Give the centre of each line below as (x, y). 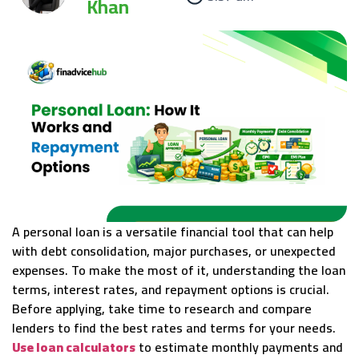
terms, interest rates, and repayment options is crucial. (171, 290)
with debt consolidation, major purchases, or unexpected (174, 251)
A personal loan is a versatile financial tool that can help (173, 232)
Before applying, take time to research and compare (162, 309)
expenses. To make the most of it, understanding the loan (179, 270)
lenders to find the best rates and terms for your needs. (174, 328)
